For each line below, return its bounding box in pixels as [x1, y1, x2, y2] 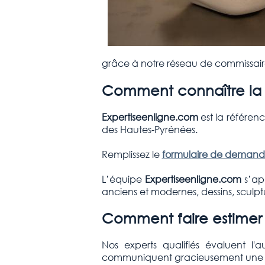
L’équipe [101, 172, 145, 185]
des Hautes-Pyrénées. [101, 122, 200, 135]
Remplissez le [101, 147, 162, 160]
